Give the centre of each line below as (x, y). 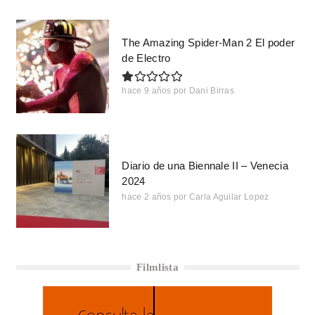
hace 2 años (147, 197)
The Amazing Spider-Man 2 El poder (208, 42)
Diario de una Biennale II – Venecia (205, 165)
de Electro (146, 58)
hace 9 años (147, 90)
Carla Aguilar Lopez (229, 197)
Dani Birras (212, 90)
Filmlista (157, 267)
